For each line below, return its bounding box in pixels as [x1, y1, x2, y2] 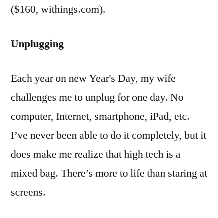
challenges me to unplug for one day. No [11, 90, 183, 104]
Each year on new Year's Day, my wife [11, 71, 176, 85]
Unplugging [11, 36, 64, 51]
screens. [11, 185, 46, 199]
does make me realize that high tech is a [11, 147, 181, 161]
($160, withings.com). [11, 2, 106, 16]
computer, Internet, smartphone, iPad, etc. [11, 109, 190, 123]
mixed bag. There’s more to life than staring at [11, 166, 207, 180]
